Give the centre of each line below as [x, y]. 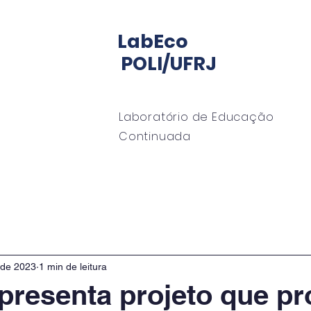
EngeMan [181, 169]
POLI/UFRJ [167, 64]
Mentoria [102, 169]
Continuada [155, 136]
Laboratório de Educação [196, 117]
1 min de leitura [73, 266]
